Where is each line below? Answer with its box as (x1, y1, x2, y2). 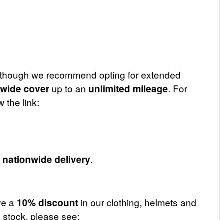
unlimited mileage (86, 82, 168, 95)
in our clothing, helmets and (78, 195, 196, 209)
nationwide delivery (2, 152, 90, 166)
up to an (52, 82, 86, 95)
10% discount (17, 195, 78, 209)
